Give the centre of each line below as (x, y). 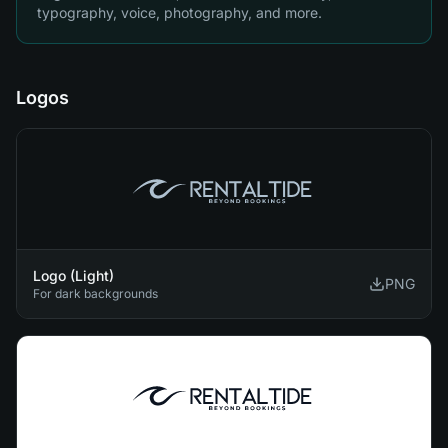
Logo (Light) (73, 275)
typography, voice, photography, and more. (179, 12)
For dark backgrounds (95, 293)
